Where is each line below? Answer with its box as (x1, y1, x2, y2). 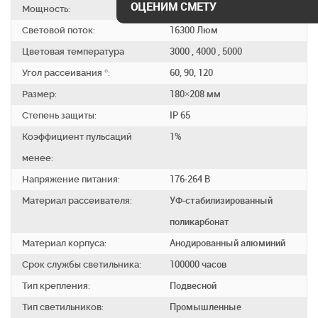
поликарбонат (170, 216, 229, 228)
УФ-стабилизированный (170, 195, 273, 207)
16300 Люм (170, 25, 218, 36)
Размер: (22, 89, 57, 100)
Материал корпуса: (22, 238, 106, 249)
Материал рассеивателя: (22, 195, 132, 207)
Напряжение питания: (22, 174, 120, 185)
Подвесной (170, 280, 216, 292)
